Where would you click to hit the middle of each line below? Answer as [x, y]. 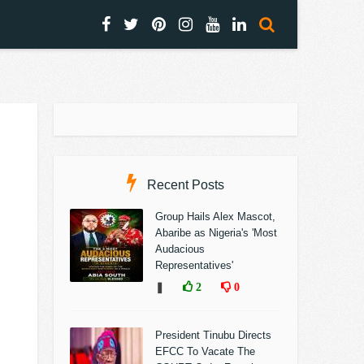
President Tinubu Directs [213, 335]
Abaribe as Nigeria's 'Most [216, 233]
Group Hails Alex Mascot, [215, 217]
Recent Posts [184, 185]
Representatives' [194, 265]
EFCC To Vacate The [205, 351]
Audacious [180, 249]
